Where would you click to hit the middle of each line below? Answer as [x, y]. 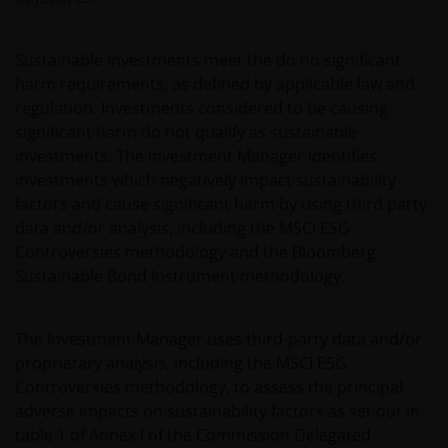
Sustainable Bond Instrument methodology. [180, 276]
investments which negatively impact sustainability [205, 180]
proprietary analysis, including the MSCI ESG [181, 363]
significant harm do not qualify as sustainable [186, 132]
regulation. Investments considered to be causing [201, 108]
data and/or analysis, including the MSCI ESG [182, 228]
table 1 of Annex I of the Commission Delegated [193, 435]
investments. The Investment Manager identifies [196, 156]
